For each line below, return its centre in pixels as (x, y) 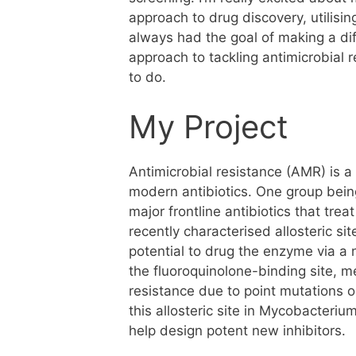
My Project (209, 126)
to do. (147, 77)
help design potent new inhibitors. (237, 330)
